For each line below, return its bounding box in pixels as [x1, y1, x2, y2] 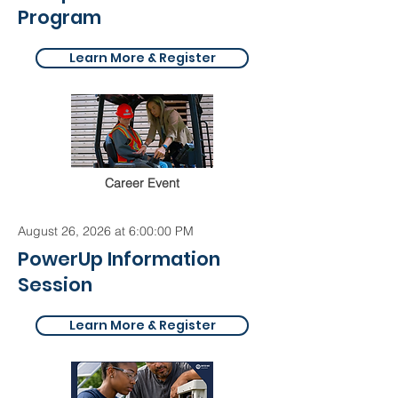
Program [18, 4, 101, 30]
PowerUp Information [18, 246, 220, 272]
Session [18, 272, 92, 298]
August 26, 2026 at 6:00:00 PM [18, 223, 194, 239]
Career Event [105, 175, 179, 191]
